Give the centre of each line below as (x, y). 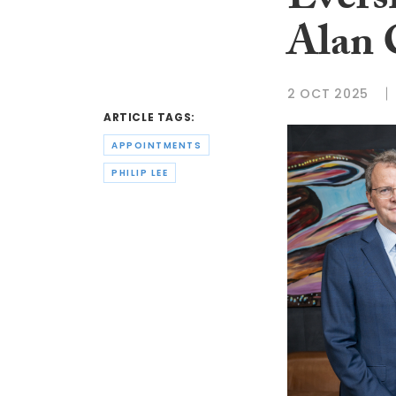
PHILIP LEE (140, 173)
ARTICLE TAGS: (149, 118)
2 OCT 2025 (328, 93)
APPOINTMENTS (156, 145)
